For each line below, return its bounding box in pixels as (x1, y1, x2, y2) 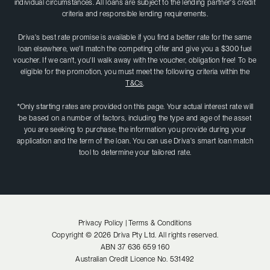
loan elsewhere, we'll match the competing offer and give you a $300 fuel (18, 44, 252, 53)
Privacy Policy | (78, 218, 128, 227)
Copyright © (51, 230, 94, 239)
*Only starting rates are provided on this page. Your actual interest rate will (16, 102, 254, 111)
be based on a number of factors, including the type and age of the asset (18, 113, 252, 122)
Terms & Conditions (128, 218, 192, 227)
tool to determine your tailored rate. (78, 148, 192, 157)
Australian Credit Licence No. (75, 254, 170, 263)
